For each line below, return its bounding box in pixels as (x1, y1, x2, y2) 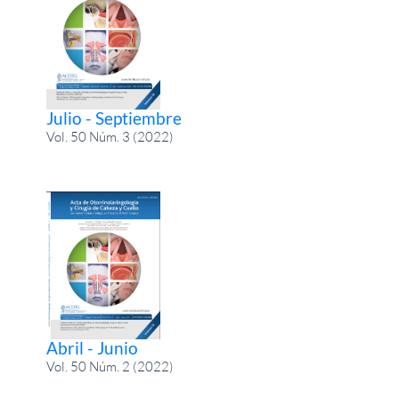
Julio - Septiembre (46, 107, 183, 128)
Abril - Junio (46, 338, 139, 359)
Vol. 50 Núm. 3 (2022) (46, 127, 175, 145)
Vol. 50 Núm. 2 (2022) (46, 358, 175, 376)
